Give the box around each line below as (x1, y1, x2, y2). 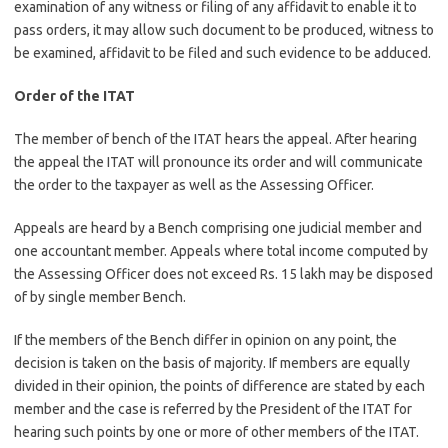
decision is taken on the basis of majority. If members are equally (14, 355, 410, 371)
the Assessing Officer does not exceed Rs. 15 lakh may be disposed (14, 266, 433, 282)
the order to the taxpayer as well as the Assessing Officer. (14, 177, 374, 193)
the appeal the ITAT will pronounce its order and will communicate (14, 154, 423, 170)
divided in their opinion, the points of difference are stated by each (14, 378, 425, 394)
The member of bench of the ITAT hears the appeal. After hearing (14, 131, 417, 147)
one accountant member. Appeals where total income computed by (14, 243, 428, 259)
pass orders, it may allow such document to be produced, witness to (14, 22, 434, 38)
